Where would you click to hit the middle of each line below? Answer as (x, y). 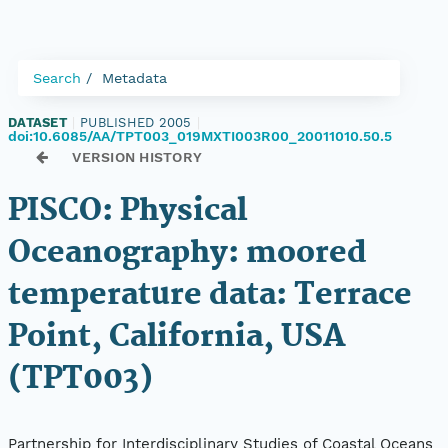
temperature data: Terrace (210, 295)
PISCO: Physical (127, 211)
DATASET (37, 122)
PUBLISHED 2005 (136, 122)
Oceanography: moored (187, 253)
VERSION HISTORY (137, 157)
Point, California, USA (177, 337)
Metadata (134, 78)
